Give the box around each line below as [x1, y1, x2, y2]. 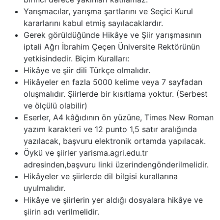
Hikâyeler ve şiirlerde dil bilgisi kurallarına [24, 171, 178, 181]
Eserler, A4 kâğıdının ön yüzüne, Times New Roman [24, 112, 214, 122]
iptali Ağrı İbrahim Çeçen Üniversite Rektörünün [24, 41, 200, 52]
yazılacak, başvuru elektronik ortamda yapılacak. [24, 136, 206, 146]
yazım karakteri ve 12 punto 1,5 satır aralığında [24, 124, 197, 134]
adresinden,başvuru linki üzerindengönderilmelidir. [24, 159, 209, 169]
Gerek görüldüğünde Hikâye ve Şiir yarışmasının [24, 29, 201, 40]
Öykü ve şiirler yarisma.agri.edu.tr [24, 147, 148, 158]
